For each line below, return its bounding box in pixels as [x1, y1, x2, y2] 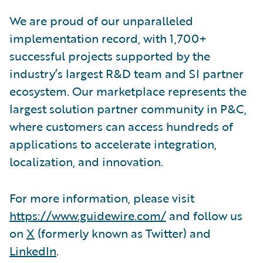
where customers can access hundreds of [9, 117, 233, 135]
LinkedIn [9, 241, 56, 259]
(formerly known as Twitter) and [35, 224, 211, 242]
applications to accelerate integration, [9, 134, 217, 153]
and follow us [166, 206, 242, 224]
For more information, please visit [9, 188, 194, 207]
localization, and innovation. [9, 152, 163, 170]
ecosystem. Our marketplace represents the [9, 82, 247, 100]
